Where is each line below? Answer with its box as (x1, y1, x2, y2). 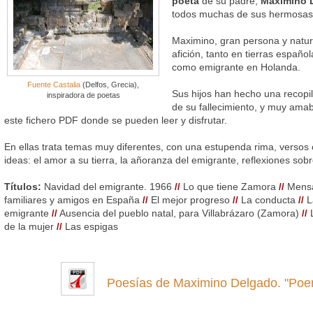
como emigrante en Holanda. (172, 61, 300, 73)
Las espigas (62, 220, 118, 232)
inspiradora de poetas (46, 90, 120, 99)
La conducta (238, 194, 298, 205)
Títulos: (4, 180, 41, 192)
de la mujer (4, 220, 57, 232)
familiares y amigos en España (4, 194, 143, 205)
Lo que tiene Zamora (180, 180, 279, 192)
